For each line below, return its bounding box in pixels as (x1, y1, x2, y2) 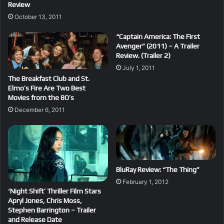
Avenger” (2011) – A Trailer (116, 42, 199, 50)
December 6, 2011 (14, 105, 65, 113)
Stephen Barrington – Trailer (8, 205, 96, 214)
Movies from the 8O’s (8, 93, 74, 101)
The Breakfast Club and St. (8, 74, 89, 82)
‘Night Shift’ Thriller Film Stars (8, 186, 101, 195)
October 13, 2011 (14, 13, 62, 21)
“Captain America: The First (116, 32, 200, 41)
